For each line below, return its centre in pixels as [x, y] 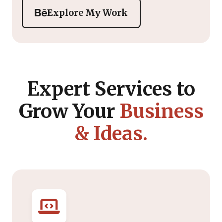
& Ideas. [111, 133]
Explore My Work [87, 12]
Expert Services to [111, 89]
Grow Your [69, 111]
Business [161, 111]
